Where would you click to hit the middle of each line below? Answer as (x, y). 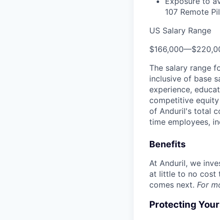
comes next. (173, 185)
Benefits (167, 144)
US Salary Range (180, 30)
